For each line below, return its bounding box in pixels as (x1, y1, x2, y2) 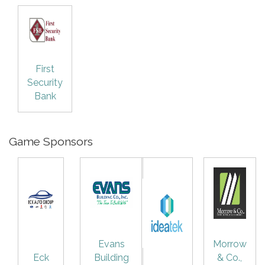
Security (27, 76, 63, 88)
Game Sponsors (9, 134, 93, 148)
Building (93, 251, 129, 263)
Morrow (212, 238, 247, 250)
